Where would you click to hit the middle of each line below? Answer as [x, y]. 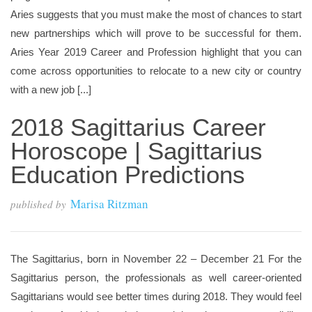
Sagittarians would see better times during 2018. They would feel [156, 296]
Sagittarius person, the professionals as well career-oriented [156, 278]
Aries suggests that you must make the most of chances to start [156, 14]
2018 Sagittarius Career [138, 127]
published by [38, 204]
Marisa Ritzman [109, 204]
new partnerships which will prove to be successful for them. [156, 33]
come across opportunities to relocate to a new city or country [156, 71]
